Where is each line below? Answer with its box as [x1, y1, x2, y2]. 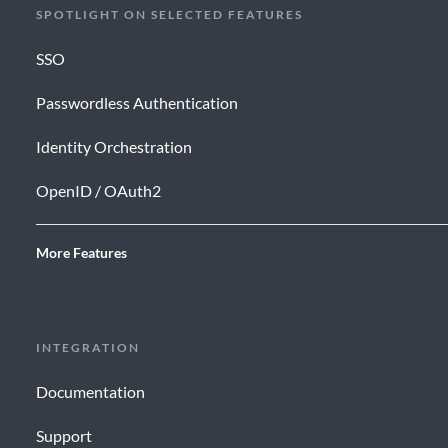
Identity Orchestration [35, 137, 192, 157]
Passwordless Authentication [35, 93, 238, 113]
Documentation [35, 382, 145, 402]
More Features [35, 244, 127, 262]
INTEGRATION [35, 340, 140, 356]
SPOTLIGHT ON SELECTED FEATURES [35, 7, 303, 23]
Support [35, 426, 92, 446]
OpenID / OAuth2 [35, 181, 161, 201]
